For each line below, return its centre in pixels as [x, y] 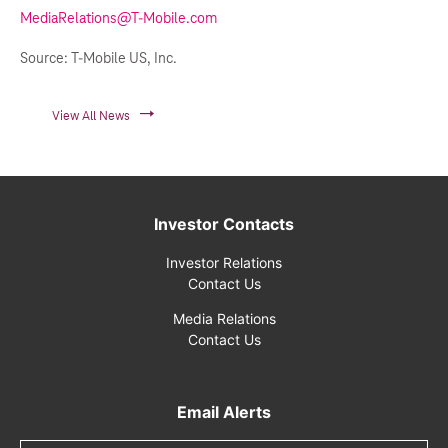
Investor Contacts [224, 224]
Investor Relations [224, 262]
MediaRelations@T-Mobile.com [118, 18]
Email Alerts [224, 412]
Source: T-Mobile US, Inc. [98, 58]
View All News [90, 116]
